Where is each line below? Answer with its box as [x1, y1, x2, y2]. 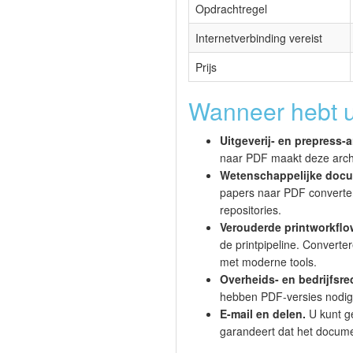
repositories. [220, 202, 281, 218]
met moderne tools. [220, 254, 317, 270]
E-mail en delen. [220, 306, 306, 322]
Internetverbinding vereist [195, 30, 322, 46]
